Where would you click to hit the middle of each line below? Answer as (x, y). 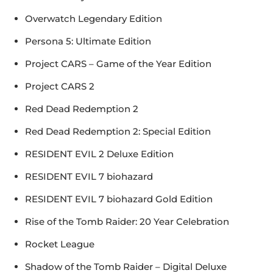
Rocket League (60, 244)
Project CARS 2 (60, 87)
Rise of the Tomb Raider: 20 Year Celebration (127, 222)
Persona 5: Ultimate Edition (88, 41)
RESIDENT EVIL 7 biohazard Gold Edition (119, 199)
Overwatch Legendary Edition (94, 19)
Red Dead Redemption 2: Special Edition (118, 132)
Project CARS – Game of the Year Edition (118, 64)
